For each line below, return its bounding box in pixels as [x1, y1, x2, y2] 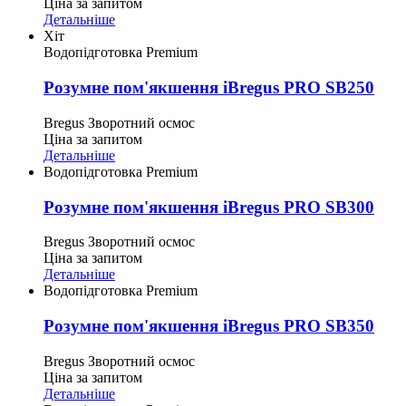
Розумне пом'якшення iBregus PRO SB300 [43, 197, 374, 217]
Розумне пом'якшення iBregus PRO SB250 [43, 78, 374, 98]
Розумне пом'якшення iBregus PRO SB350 [43, 315, 374, 335]
